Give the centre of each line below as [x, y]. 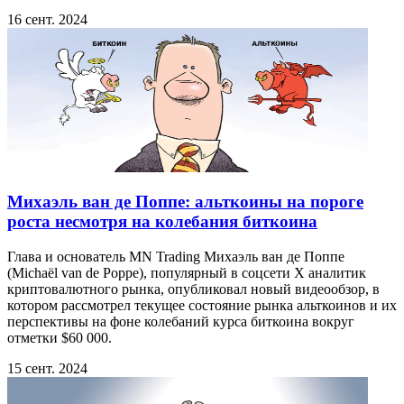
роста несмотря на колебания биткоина [162, 222]
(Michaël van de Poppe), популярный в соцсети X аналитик [187, 273]
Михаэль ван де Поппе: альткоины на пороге [185, 202]
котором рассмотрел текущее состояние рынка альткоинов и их [202, 306]
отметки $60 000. [60, 338]
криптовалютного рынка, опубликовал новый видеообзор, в [193, 289]
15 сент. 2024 [47, 369]
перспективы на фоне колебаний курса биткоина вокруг [181, 322]
